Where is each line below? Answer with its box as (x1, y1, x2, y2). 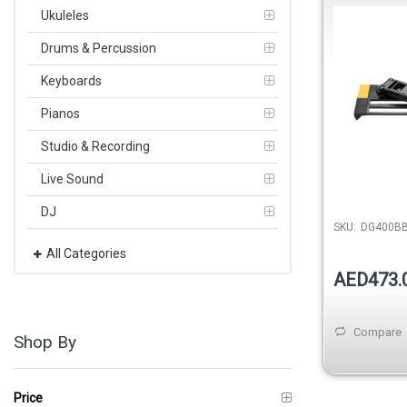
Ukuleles (41, 7, 89, 23)
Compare (353, 325, 402, 340)
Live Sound (41, 171, 104, 186)
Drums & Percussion (41, 40, 156, 55)
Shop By (14, 331, 76, 352)
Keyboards (41, 73, 102, 88)
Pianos (41, 105, 80, 121)
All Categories (46, 245, 126, 261)
